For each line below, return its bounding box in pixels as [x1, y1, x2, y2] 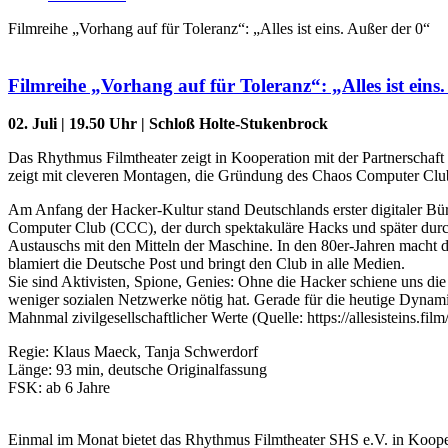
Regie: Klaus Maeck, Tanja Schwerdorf [8, 343, 258, 361]
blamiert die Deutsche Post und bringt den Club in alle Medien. [8, 255, 405, 273]
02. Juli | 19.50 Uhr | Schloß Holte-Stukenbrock [8, 115, 328, 133]
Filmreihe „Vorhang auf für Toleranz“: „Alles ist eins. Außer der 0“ [8, 20, 430, 37]
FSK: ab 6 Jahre [8, 379, 110, 397]
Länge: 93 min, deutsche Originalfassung [8, 361, 267, 379]
